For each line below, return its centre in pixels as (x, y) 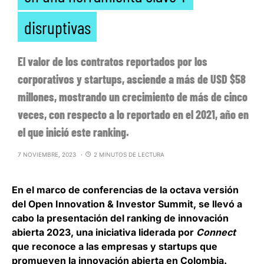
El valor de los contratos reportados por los (113, 61)
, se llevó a (218, 204)
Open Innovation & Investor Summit (111, 204)
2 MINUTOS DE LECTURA (129, 154)
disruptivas (57, 27)
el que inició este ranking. (73, 132)
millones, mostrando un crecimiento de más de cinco (133, 96)
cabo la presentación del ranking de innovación (120, 218)
